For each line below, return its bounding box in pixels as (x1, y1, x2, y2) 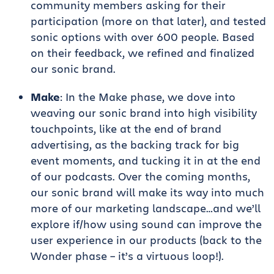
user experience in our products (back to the (31, 232, 262, 247)
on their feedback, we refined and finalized (31, 45, 254, 60)
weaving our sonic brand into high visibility (31, 105, 257, 120)
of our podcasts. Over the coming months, (31, 169, 250, 183)
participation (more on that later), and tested (31, 13, 266, 28)
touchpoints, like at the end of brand (31, 121, 221, 136)
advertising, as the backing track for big (31, 137, 239, 152)
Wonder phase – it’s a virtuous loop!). (31, 248, 224, 263)
